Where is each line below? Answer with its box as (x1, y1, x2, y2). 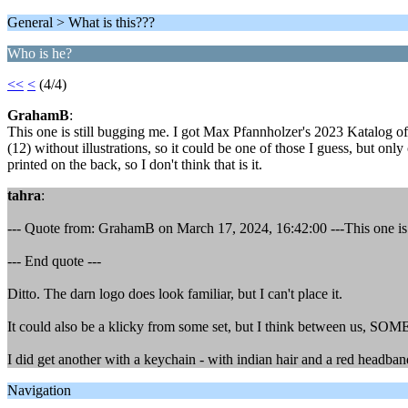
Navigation (7, 382, 71, 398)
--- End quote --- (7, 253, 101, 269)
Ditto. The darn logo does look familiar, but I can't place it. (7, 286, 342, 301)
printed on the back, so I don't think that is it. (7, 157, 262, 172)
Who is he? (7, 46, 72, 61)
